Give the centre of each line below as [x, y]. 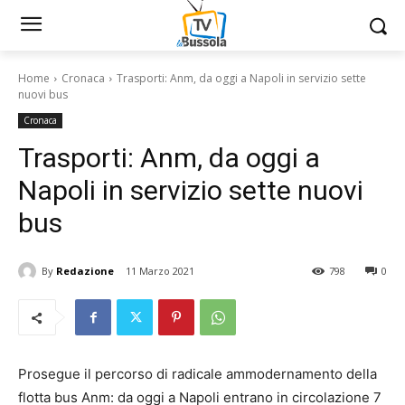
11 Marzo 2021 [160, 271]
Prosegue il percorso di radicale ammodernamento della [198, 374]
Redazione [85, 270]
